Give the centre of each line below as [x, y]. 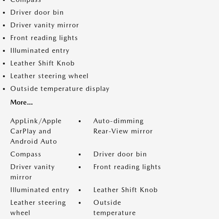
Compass [26, 154]
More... [22, 102]
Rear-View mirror [123, 131]
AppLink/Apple [36, 121]
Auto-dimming [119, 121]
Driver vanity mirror [45, 25]
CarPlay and [31, 131]
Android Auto [34, 141]
